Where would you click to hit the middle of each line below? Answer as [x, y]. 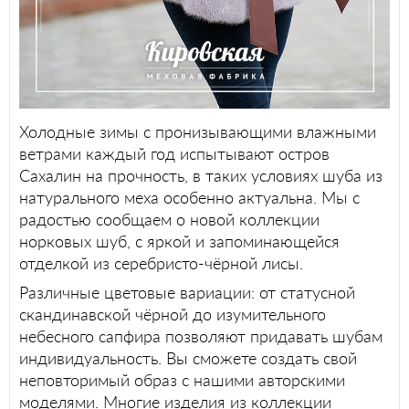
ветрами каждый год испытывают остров [174, 153]
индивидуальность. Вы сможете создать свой [188, 357]
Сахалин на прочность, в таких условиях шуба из [201, 175]
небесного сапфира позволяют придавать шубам [201, 336]
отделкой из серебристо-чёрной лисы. [163, 262]
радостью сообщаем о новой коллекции [169, 219]
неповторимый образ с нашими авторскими [182, 379]
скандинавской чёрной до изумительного [173, 314]
